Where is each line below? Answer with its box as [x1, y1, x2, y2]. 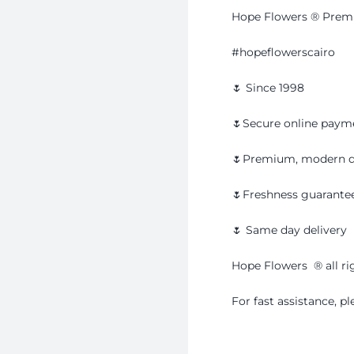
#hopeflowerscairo [232, 44, 336, 59]
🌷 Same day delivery [232, 222, 348, 237]
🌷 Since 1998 [232, 80, 305, 95]
